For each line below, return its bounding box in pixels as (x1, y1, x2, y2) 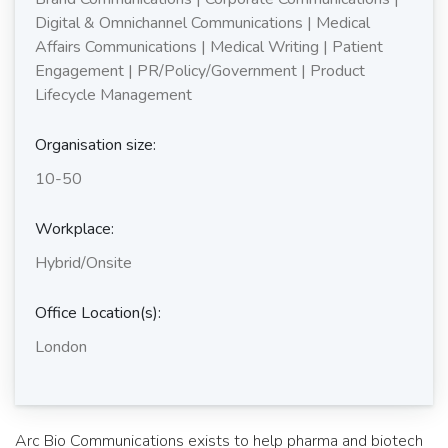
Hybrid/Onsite (35, 252, 132, 274)
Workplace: (35, 218, 114, 240)
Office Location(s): (35, 302, 161, 324)
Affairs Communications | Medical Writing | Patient (35, 36, 383, 58)
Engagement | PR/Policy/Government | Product (35, 60, 365, 82)
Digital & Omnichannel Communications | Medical (35, 12, 370, 34)
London (35, 336, 87, 358)
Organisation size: (35, 134, 156, 156)
